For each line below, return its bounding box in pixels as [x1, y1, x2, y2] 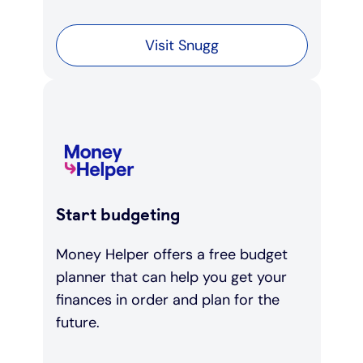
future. [55, 313, 104, 333]
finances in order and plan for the [55, 290, 280, 310]
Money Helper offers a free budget [55, 245, 288, 265]
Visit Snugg [144, 35, 219, 55]
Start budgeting [55, 204, 184, 225]
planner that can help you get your [55, 267, 287, 288]
